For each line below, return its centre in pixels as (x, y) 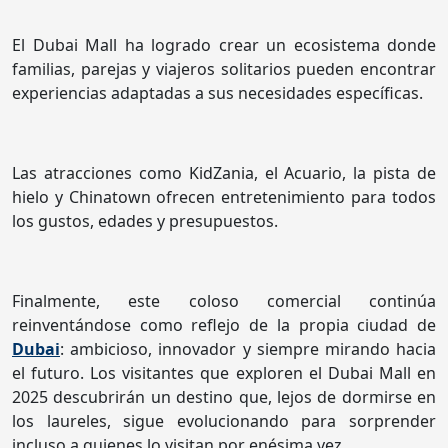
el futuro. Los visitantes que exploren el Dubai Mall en (224, 373)
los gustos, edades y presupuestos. (145, 221)
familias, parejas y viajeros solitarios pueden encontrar (224, 69)
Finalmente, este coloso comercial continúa (224, 301)
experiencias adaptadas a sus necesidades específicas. (217, 93)
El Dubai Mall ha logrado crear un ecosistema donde (224, 45)
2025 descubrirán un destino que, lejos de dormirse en (224, 397)
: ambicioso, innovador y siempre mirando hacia (248, 349)
